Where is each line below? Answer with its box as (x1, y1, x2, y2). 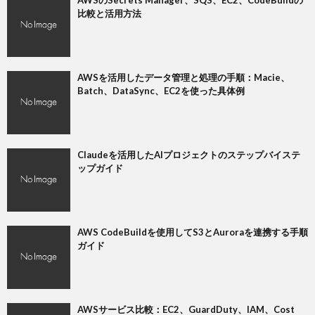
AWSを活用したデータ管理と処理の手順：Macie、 (77, 71, 290, 83)
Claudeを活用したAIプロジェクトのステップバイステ (77, 148, 300, 160)
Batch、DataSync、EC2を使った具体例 (77, 84, 245, 96)
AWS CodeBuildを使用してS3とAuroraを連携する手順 (77, 226, 308, 238)
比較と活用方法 (77, 7, 141, 19)
